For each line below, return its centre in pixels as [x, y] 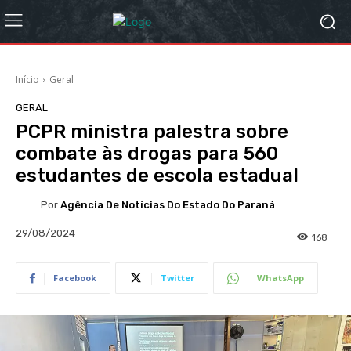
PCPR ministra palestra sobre [152, 132]
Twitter [177, 278]
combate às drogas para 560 [147, 154]
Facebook [75, 278]
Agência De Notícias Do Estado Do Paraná [168, 204]
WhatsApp [280, 278]
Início [27, 80]
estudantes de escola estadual [157, 175]
